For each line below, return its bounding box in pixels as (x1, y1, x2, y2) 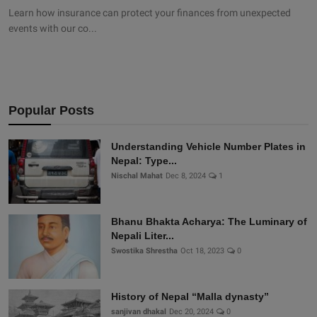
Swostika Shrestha (111, 246, 178, 256)
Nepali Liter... (111, 230, 174, 242)
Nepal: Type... (111, 155, 177, 167)
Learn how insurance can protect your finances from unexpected (8, 7, 291, 19)
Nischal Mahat (111, 171, 163, 181)
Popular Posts (8, 103, 94, 118)
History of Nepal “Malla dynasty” (111, 291, 269, 303)
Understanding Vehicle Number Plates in (111, 141, 306, 153)
